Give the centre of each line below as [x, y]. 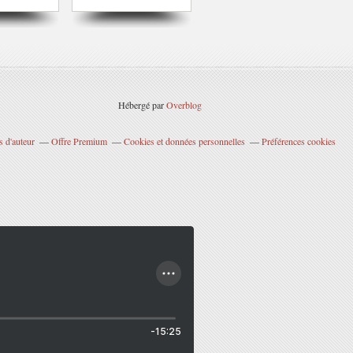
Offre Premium [79, 141]
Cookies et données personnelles [184, 141]
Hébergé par [142, 105]
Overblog [184, 105]
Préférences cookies [298, 141]
